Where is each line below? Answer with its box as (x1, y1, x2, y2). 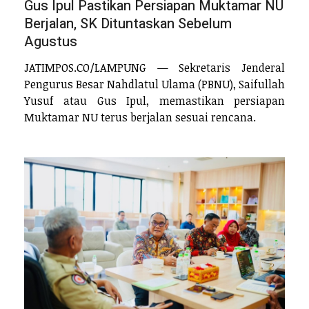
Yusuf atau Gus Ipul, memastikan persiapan (24, 92, 285, 108)
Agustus (24, 32, 77, 52)
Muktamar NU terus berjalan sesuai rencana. (24, 109, 256, 125)
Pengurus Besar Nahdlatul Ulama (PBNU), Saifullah (24, 76, 285, 92)
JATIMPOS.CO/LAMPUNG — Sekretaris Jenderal (24, 59, 285, 75)
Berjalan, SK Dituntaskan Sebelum (24, 14, 232, 34)
